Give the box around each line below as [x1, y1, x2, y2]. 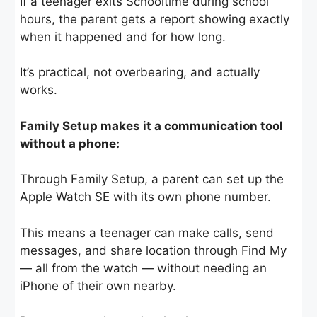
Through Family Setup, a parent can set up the [20, 172, 284, 187]
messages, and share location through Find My [20, 243, 287, 258]
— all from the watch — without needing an [20, 260, 267, 275]
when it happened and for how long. [20, 29, 226, 44]
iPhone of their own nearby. [20, 278, 176, 293]
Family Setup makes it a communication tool [20, 118, 283, 133]
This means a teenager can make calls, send [20, 225, 274, 240]
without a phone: [20, 136, 120, 151]
